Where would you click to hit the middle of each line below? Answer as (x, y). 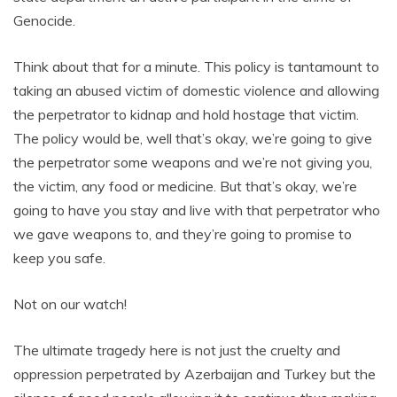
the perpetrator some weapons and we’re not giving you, (193, 162)
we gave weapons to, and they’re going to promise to (183, 234)
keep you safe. (59, 257)
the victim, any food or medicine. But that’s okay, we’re (185, 186)
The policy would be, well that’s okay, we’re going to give (193, 138)
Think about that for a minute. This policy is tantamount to (196, 66)
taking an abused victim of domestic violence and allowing (196, 90)
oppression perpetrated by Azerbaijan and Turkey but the (195, 374)
